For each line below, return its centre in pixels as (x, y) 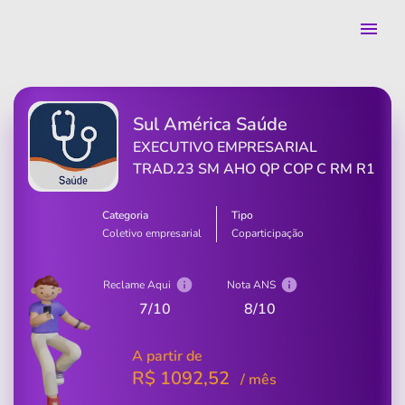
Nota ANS (251, 285)
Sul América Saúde (210, 124)
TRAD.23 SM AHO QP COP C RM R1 (254, 169)
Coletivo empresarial (151, 233)
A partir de (167, 356)
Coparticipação (267, 233)
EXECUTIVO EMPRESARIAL (225, 147)
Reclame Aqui (137, 285)
